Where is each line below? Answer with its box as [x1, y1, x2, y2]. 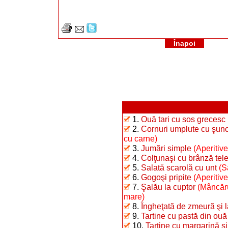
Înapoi [165, 40, 204, 47]
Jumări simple [141, 144, 191, 153]
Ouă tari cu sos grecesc [141, 115, 225, 124]
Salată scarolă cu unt [141, 163, 217, 172]
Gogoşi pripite [141, 173, 191, 182]
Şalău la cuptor [141, 182, 195, 191]
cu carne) [124, 134, 157, 143]
